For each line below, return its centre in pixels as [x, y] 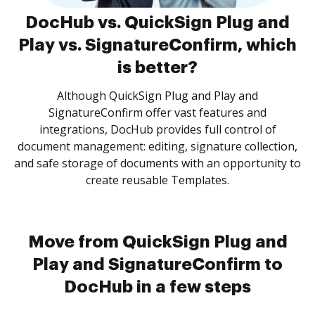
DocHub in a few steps [157, 287]
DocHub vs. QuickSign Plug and [157, 22]
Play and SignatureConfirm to [157, 264]
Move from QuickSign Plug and [157, 242]
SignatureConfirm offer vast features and [157, 112]
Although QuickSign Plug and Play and [157, 96]
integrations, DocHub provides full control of [157, 129]
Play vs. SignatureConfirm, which [157, 45]
